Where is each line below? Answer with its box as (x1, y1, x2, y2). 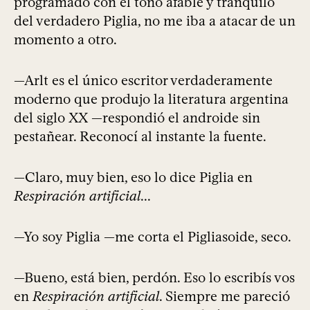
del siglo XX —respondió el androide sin (14, 109, 260, 127)
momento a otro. (14, 31, 117, 48)
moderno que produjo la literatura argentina (14, 91, 289, 108)
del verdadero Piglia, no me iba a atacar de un (14, 12, 295, 30)
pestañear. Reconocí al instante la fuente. (14, 128, 266, 145)
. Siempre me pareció (159, 288, 290, 305)
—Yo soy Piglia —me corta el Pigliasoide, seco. (14, 228, 291, 246)
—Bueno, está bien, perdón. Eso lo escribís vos (14, 269, 295, 286)
